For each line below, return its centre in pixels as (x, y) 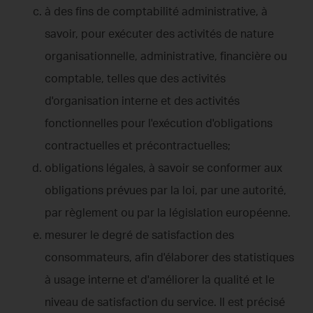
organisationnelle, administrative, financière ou (166, 56)
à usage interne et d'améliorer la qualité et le (160, 279)
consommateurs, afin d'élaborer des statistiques (169, 257)
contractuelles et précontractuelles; (138, 145)
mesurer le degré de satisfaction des (139, 234)
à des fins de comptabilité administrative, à (156, 11)
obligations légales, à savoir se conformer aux (163, 167)
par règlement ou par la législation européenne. (168, 212)
